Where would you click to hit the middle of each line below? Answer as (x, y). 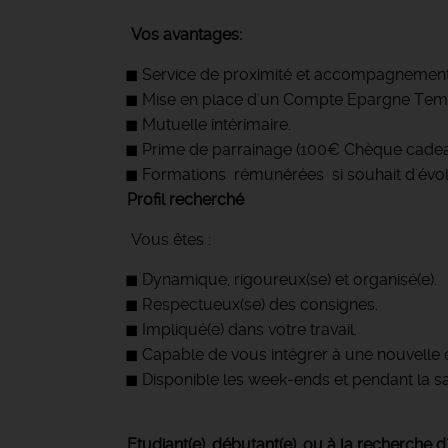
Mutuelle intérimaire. (216, 124)
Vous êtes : (169, 239)
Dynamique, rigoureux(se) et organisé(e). (289, 279)
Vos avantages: (186, 34)
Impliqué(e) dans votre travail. (249, 329)
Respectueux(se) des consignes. (260, 304)
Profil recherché (185, 199)
